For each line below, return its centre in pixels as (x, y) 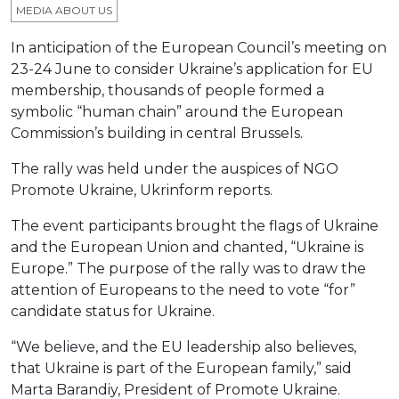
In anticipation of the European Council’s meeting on (199, 48)
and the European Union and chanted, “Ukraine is (187, 248)
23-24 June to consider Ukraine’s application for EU (192, 69)
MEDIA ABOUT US (64, 11)
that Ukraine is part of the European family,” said (181, 369)
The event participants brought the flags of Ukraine (195, 226)
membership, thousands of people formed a (167, 91)
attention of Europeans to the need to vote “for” (183, 290)
